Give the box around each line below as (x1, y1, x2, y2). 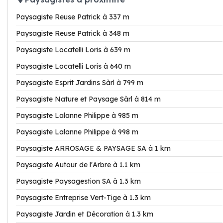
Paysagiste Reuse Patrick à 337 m (16, 12, 129, 21)
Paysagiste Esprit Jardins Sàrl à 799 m (16, 78, 143, 87)
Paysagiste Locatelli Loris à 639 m (16, 45, 130, 54)
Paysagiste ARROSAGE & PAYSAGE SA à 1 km (16, 144, 171, 153)
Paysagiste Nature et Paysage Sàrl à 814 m (16, 95, 161, 104)
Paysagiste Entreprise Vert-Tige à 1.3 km (16, 193, 151, 202)
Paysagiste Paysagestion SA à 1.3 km (16, 177, 141, 186)
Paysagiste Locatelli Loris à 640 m (16, 62, 131, 71)
